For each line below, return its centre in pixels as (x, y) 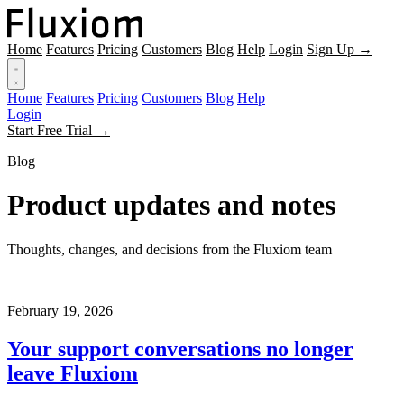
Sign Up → (340, 49)
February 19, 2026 (60, 310)
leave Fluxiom (73, 373)
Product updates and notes (171, 205)
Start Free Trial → (59, 130)
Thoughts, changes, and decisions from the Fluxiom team (170, 249)
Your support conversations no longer (180, 349)
